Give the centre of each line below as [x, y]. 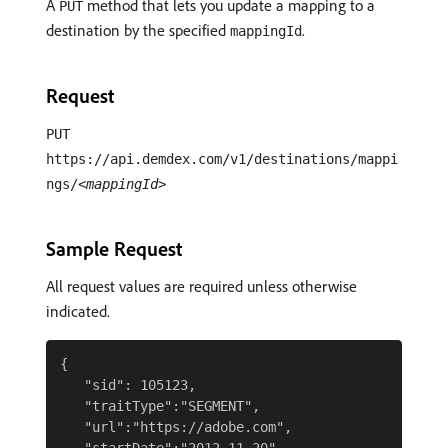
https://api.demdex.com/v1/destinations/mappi [222, 159]
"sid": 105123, [128, 385]
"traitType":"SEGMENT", [160, 406]
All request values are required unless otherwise [201, 286]
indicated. [78, 311]
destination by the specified [138, 30]
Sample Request [114, 248]
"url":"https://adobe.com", [176, 427]
